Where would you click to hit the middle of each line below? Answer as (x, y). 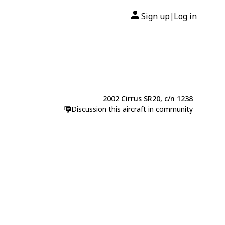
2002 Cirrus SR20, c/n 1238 (148, 99)
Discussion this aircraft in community (132, 109)
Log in (185, 16)
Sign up (155, 16)
